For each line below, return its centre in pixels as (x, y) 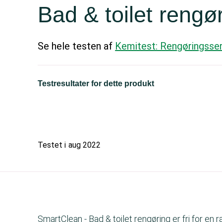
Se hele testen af (77, 46)
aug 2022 (85, 145)
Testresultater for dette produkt (96, 83)
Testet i (52, 145)
